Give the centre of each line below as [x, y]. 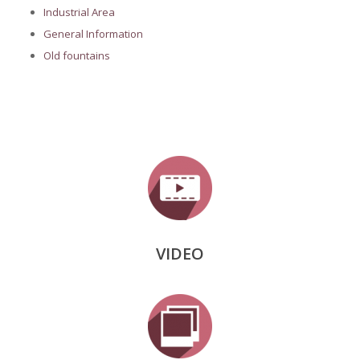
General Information [93, 34]
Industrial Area [79, 12]
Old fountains [76, 55]
